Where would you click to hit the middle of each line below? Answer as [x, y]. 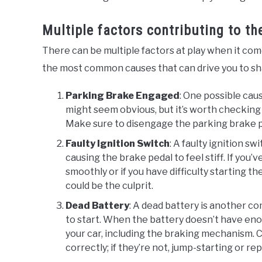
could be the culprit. [109, 186]
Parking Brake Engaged [123, 96]
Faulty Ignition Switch [118, 144]
